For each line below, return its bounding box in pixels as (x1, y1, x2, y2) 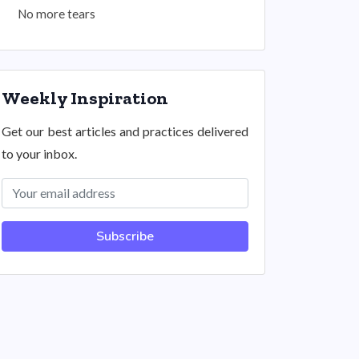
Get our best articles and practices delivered (2, 123, 248, 139)
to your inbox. (2, 146, 77, 161)
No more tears (18, 6, 95, 21)
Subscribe (96, 228, 154, 245)
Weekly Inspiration (2, 87, 168, 109)
